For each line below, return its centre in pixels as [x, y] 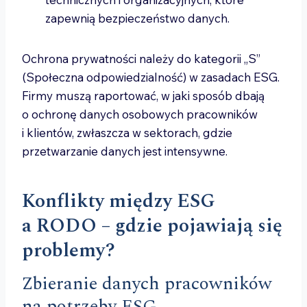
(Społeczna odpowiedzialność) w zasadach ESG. [151, 77]
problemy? [69, 250]
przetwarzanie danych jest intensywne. [125, 151]
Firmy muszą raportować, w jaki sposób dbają [143, 96]
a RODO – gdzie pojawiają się [152, 226]
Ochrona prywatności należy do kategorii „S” [141, 59]
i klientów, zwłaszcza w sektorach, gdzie [127, 133]
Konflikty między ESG [119, 201]
